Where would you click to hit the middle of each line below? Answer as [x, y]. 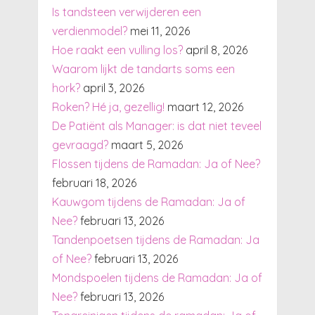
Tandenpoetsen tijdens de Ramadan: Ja [155, 239]
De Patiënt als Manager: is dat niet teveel [156, 126]
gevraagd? [80, 144]
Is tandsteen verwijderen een [126, 12]
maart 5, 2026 [147, 144]
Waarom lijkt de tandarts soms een [143, 69]
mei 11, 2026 [160, 31]
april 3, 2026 [113, 88]
